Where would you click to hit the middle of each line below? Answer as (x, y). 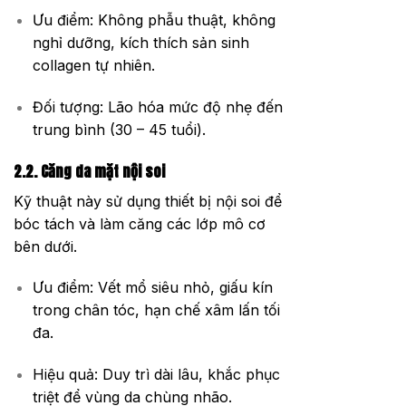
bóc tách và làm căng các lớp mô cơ (140, 223)
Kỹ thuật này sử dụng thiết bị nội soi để (148, 201)
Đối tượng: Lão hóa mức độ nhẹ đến (157, 106)
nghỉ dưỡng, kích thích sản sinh (140, 42)
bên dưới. (45, 246)
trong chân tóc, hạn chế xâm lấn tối (156, 310)
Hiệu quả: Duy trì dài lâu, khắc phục (156, 375)
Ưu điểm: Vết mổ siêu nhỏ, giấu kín (152, 288)
